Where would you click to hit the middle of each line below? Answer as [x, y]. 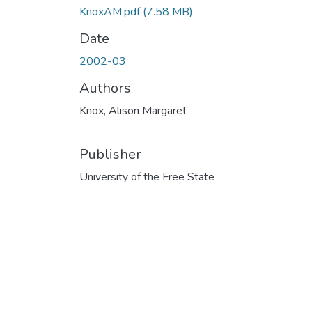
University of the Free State [147, 177]
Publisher [110, 154]
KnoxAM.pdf [111, 11]
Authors [105, 88]
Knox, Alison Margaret [133, 110]
